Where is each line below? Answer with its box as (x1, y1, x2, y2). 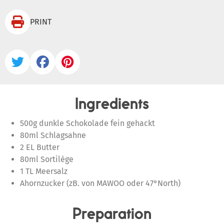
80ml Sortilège (20, 154, 73, 164)
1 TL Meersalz (20, 166, 67, 176)
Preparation (72, 204, 151, 223)
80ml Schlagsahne (20, 130, 86, 140)
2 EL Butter (20, 142, 59, 152)
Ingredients (75, 94, 149, 113)
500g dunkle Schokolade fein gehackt (20, 118, 155, 128)
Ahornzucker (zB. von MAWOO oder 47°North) (20, 178, 180, 188)
